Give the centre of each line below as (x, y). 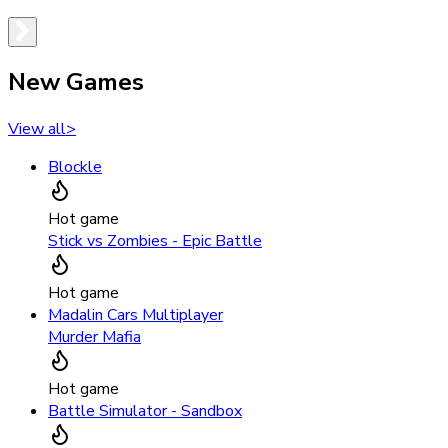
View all (37, 129)
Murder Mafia (94, 337)
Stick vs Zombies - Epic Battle (155, 241)
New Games (76, 82)
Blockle (75, 167)
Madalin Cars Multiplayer (135, 315)
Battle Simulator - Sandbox (145, 411)
